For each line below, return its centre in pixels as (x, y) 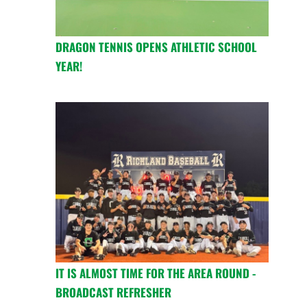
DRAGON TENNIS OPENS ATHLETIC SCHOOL (156, 47)
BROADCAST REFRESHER (113, 292)
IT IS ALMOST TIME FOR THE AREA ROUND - (156, 273)
